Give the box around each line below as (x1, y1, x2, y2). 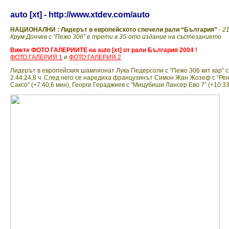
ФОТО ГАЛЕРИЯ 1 (10, 54, 62, 61)
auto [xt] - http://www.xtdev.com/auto (10, 10, 150, 19)
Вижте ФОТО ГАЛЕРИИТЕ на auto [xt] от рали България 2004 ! (10, 47, 197, 54)
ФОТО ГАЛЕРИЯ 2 (69, 54, 121, 61)
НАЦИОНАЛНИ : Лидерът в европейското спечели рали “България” (10, 26, 217, 34)
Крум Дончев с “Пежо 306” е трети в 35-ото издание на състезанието (10, 33, 221, 41)
